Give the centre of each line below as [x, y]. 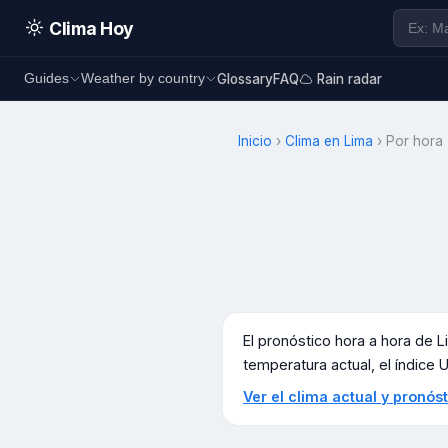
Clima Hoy [90, 29]
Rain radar [349, 78]
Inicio [255, 141]
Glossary [245, 78]
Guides [46, 78]
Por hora [414, 141]
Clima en [314, 141]
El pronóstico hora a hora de [340, 340]
